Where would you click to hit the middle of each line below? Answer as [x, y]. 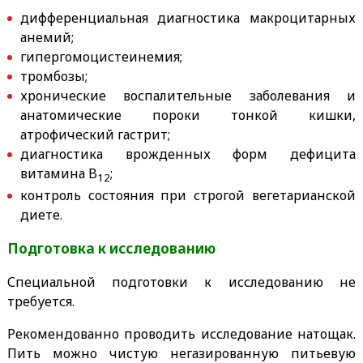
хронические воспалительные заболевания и [188, 96]
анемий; [47, 38]
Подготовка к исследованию [111, 249]
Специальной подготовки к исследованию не [181, 282]
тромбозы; [53, 77]
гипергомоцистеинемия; [101, 57]
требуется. [41, 302]
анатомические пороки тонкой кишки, [188, 115]
